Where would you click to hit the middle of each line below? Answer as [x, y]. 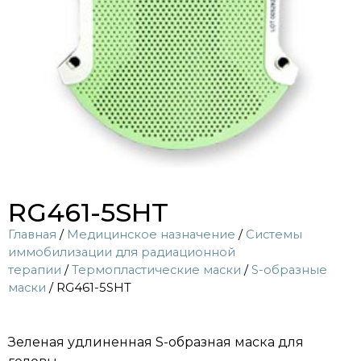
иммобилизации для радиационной [122, 252]
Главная [32, 234]
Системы [274, 234]
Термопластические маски [156, 270]
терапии [35, 270]
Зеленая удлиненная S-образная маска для [156, 342]
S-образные [289, 270]
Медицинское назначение [151, 234]
